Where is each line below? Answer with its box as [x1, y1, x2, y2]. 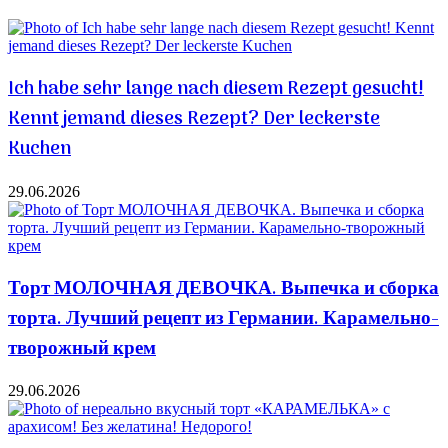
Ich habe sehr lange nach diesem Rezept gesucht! [8, 74, 424, 105]
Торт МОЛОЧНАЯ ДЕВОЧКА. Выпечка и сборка [8, 273, 439, 304]
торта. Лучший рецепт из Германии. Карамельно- [8, 303, 439, 334]
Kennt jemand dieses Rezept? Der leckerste [8, 104, 380, 135]
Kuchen [8, 134, 71, 165]
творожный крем [8, 333, 156, 364]
